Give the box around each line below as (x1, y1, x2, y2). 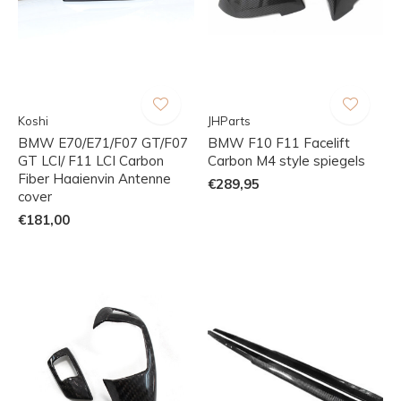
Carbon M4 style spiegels (207, 151, 365, 169)
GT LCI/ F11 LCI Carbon (18, 151, 164, 169)
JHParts (207, 113, 251, 128)
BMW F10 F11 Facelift (207, 133, 350, 151)
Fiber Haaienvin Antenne (18, 169, 171, 187)
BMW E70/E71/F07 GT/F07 (18, 133, 188, 151)
